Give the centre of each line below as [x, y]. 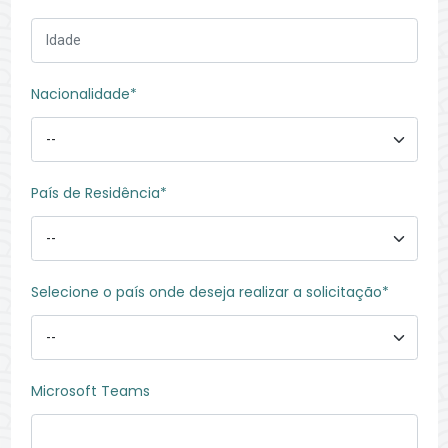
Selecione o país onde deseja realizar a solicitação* [209, 292]
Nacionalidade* [83, 94]
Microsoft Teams [90, 391]
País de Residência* [98, 193]
